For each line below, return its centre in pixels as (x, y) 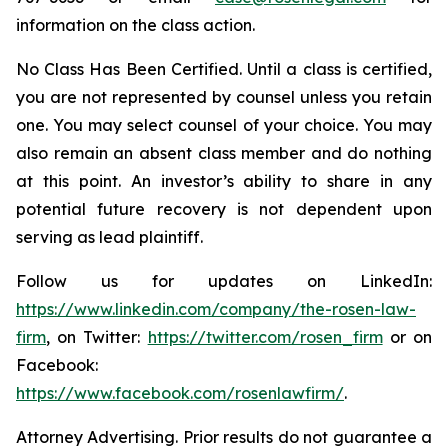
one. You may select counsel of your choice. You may (224, 125)
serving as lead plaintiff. (109, 237)
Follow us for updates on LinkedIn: (224, 281)
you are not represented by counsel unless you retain (224, 97)
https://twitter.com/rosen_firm (265, 337)
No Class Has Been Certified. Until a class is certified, (224, 69)
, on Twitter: (97, 337)
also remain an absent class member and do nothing (224, 153)
